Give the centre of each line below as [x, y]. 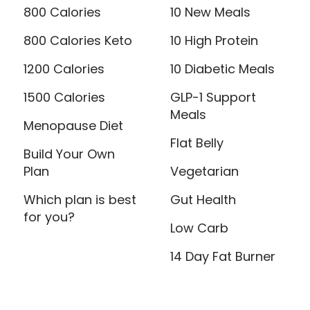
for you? [49, 217]
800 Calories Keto [78, 40]
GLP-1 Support [213, 97]
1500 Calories [64, 97]
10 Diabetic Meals [223, 69]
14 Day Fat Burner [223, 256]
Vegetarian [205, 171]
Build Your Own [69, 154]
